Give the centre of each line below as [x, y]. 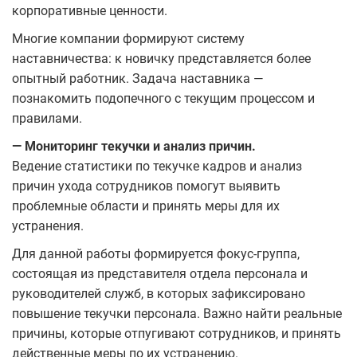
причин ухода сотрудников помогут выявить [146, 186]
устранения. [48, 226]
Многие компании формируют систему [128, 38]
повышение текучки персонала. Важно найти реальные [177, 313]
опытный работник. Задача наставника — [138, 78]
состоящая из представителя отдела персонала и [160, 273]
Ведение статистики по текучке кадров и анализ [157, 166]
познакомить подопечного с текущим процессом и [163, 98]
